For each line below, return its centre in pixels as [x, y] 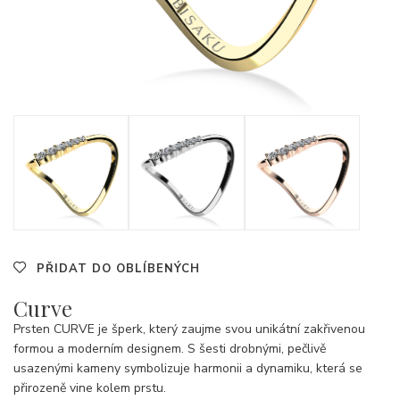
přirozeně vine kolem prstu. [90, 388]
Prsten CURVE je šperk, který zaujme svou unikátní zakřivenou [189, 329]
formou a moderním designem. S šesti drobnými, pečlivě [170, 349]
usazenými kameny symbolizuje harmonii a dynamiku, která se [188, 369]
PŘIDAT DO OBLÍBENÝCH [118, 269]
